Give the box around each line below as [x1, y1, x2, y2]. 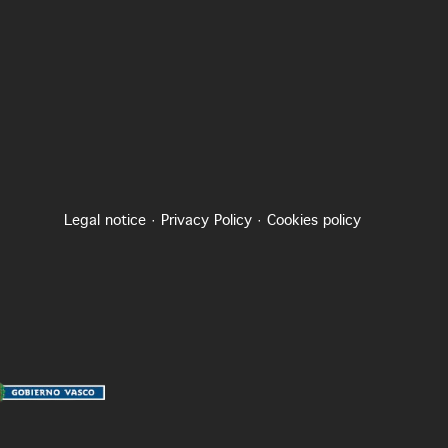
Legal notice [64, 213, 146, 228]
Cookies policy [267, 213, 361, 228]
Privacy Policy [161, 213, 252, 228]
